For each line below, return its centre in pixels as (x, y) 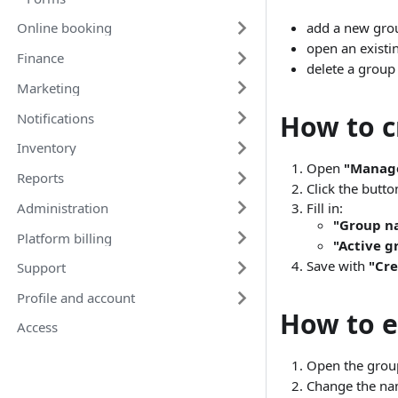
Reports (40, 178)
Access (37, 327)
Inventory (46, 148)
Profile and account (76, 298)
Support (41, 268)
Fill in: (325, 208)
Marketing (48, 88)
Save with (338, 265)
